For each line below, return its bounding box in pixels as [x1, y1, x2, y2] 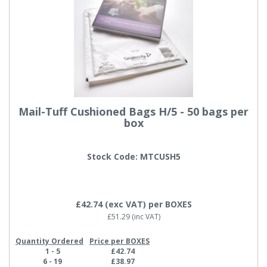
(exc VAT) [102, 198, 148, 210]
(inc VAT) [129, 211, 160, 222]
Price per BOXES [89, 235, 150, 246]
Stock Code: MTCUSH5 [86, 150, 181, 162]
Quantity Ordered [15, 235, 83, 246]
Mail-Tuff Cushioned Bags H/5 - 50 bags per [18, 104, 249, 119]
